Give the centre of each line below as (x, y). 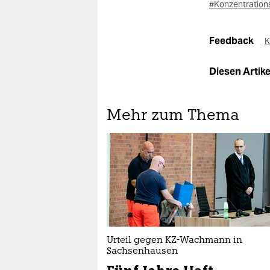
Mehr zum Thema (173, 116)
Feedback (232, 41)
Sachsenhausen (142, 252)
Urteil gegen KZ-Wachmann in (174, 241)
